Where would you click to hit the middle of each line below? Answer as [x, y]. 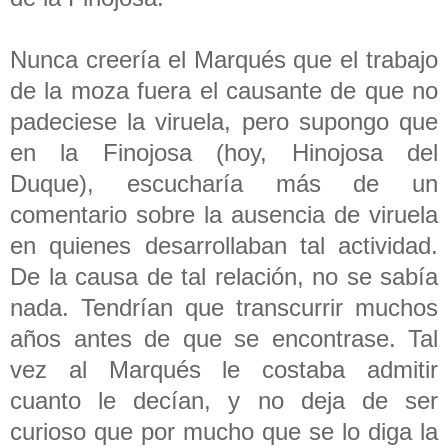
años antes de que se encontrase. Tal [224, 338]
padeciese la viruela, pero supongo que [224, 121]
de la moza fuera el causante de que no [224, 90]
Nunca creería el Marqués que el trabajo [224, 59]
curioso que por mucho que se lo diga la [224, 431]
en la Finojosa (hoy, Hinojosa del [224, 152]
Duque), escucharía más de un [224, 183]
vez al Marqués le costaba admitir [224, 369]
